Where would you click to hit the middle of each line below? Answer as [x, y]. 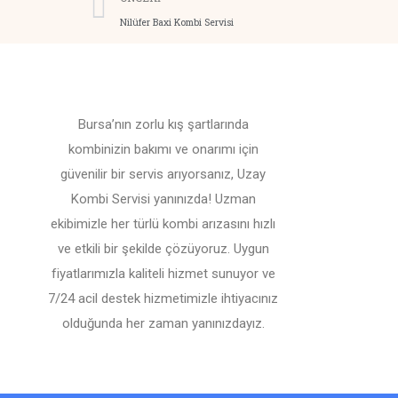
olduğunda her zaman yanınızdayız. [163, 324]
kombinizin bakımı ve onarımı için [163, 150]
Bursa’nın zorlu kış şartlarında [163, 125]
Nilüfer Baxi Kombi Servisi [177, 22]
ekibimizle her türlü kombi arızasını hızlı [163, 224]
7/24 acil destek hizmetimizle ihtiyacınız [163, 299]
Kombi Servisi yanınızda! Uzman [163, 199]
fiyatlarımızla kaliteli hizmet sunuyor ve [163, 274]
